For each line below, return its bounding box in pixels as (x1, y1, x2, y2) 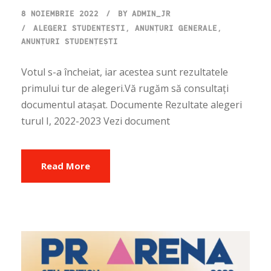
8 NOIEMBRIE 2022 (21, 8, 99, 19)
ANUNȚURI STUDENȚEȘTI (21, 36, 118, 47)
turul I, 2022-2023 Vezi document (21, 114, 170, 128)
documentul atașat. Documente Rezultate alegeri (21, 98, 242, 112)
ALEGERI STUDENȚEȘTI (33, 23, 125, 33)
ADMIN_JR (132, 8, 171, 19)
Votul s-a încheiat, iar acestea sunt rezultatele (21, 65, 228, 79)
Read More (41, 160, 90, 172)
